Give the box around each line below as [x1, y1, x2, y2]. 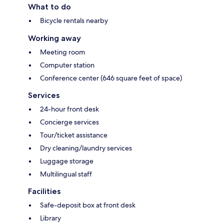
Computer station [40, 60, 94, 70]
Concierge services [40, 117, 99, 127]
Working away [28, 33, 81, 43]
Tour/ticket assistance [40, 130, 107, 140]
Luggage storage [40, 156, 93, 166]
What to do [28, 2, 71, 12]
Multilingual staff [40, 169, 92, 179]
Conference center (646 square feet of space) [40, 73, 182, 83]
